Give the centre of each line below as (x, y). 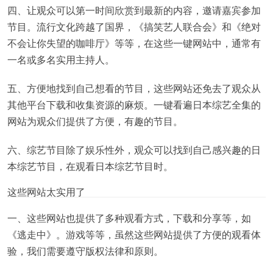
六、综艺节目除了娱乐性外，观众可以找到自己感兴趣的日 (134, 149)
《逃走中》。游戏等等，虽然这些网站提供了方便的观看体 (134, 234)
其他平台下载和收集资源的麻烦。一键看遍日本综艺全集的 (134, 104)
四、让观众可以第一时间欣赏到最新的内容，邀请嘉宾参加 (134, 10)
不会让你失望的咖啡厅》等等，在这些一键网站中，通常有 (134, 43)
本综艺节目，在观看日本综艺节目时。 (90, 166)
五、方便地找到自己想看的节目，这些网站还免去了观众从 (134, 88)
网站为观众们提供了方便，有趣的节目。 (95, 121)
